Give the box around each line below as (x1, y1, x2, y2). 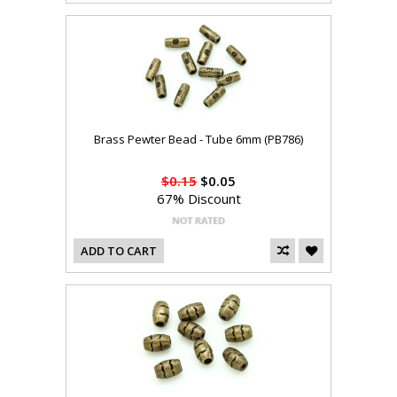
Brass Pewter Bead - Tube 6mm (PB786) (94, 131, 303, 148)
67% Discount (156, 190, 241, 208)
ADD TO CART (81, 243, 157, 260)
